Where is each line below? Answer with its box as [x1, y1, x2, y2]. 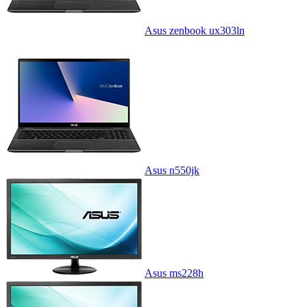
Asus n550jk [145, 164, 199, 176]
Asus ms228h [145, 267, 204, 279]
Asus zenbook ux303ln [145, 24, 245, 36]
